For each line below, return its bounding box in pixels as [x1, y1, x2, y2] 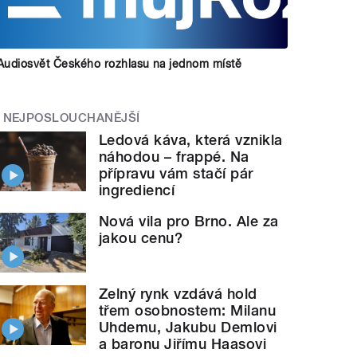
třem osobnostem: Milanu [99, 301, 277, 319]
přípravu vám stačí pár [99, 165, 253, 182]
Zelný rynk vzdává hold [99, 284, 257, 302]
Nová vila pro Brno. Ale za [99, 213, 279, 230]
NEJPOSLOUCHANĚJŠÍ [2, 110, 140, 125]
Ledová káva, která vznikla [99, 131, 283, 149]
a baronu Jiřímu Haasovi [99, 335, 267, 352]
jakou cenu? [99, 229, 183, 247]
